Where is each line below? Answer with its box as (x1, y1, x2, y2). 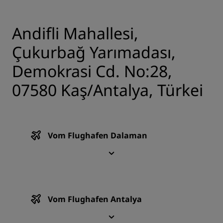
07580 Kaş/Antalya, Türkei (12, 79, 203, 101)
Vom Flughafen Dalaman (48, 130, 147, 141)
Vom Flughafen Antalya (48, 194, 142, 205)
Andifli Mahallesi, (12, 22, 138, 44)
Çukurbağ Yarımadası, (12, 41, 176, 63)
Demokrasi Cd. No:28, (12, 60, 172, 82)
